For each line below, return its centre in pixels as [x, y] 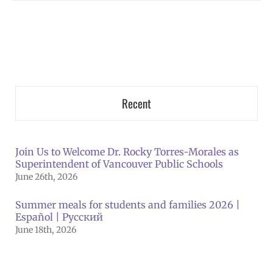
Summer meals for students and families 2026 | [128, 204]
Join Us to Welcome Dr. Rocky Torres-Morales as [127, 151]
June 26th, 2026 [46, 176]
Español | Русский [59, 217]
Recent [136, 103]
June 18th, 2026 [46, 229]
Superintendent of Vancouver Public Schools [119, 164]
